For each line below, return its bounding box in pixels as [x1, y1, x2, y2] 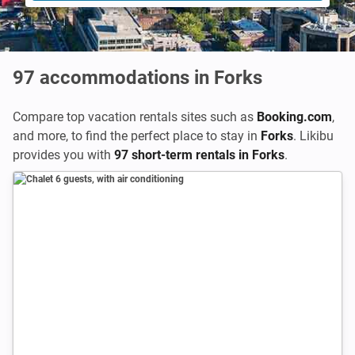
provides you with [13, 147, 114, 162]
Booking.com [257, 109, 332, 124]
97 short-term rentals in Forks [114, 147, 284, 162]
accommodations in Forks [40, 67, 262, 89]
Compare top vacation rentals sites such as [13, 109, 257, 124]
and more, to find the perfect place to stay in [13, 128, 261, 143]
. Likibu [293, 128, 334, 143]
